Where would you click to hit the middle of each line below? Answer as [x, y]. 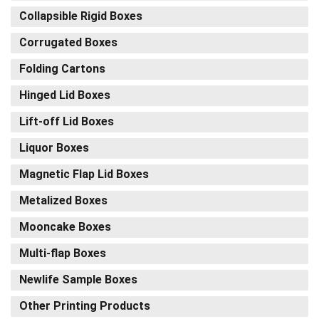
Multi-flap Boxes [63, 253]
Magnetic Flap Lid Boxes [84, 174]
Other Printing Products [85, 305]
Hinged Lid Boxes [65, 95]
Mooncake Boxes [65, 226]
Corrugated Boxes [68, 42]
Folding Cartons [62, 68]
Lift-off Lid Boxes [67, 121]
